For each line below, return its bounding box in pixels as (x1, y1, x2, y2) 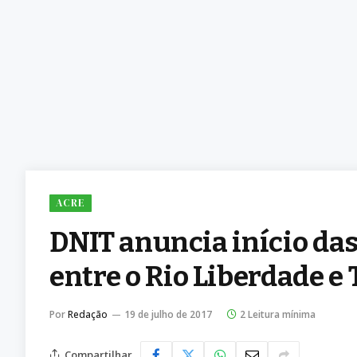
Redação (68, 308, 108, 321)
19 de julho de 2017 (124, 308, 212, 321)
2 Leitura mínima (240, 308, 316, 321)
